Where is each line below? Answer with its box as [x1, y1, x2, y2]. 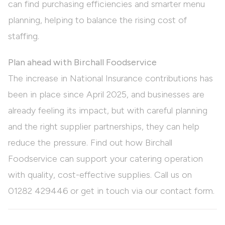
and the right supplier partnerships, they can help [8, 121, 199, 133]
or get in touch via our [68, 185, 160, 197]
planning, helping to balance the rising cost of [8, 15, 187, 26]
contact [160, 185, 192, 197]
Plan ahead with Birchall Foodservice [8, 57, 157, 68]
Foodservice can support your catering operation [8, 153, 203, 165]
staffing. [8, 31, 39, 42]
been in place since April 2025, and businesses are [8, 89, 204, 100]
